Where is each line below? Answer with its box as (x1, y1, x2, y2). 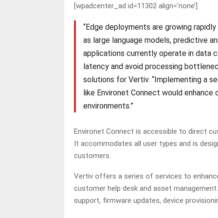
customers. (74, 151, 113, 160)
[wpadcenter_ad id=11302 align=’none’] (74, 1, 198, 11)
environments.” (83, 101, 135, 111)
